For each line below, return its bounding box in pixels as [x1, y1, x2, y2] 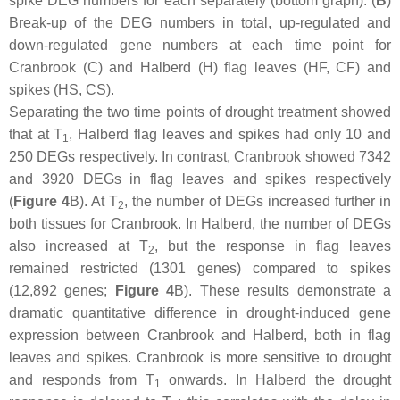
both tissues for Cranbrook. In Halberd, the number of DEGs [9, 215, 391, 231]
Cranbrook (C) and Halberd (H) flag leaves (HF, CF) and [9, 59, 391, 75]
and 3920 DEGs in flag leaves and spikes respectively [9, 171, 391, 187]
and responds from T [9, 371, 154, 387]
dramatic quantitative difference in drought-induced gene [9, 304, 391, 321]
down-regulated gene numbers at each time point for [9, 37, 391, 53]
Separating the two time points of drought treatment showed [9, 104, 391, 120]
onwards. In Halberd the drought [160, 371, 391, 387]
